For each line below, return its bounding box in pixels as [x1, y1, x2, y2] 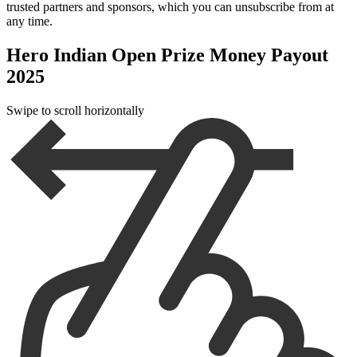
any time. [6, 14, 53, 29]
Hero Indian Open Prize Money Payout [6, 44, 328, 65]
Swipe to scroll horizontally [6, 103, 144, 117]
